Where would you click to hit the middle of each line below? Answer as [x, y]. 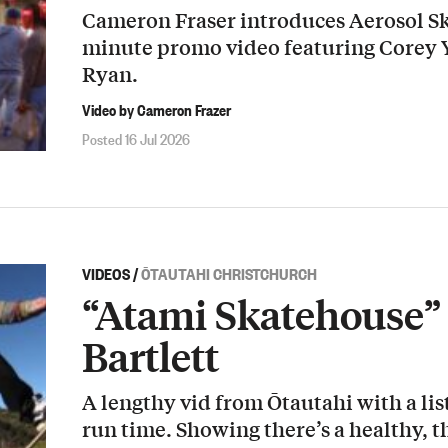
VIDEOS [106, 272]
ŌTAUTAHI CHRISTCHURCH [229, 272]
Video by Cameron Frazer [156, 109]
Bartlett [150, 356]
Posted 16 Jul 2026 [136, 137]
